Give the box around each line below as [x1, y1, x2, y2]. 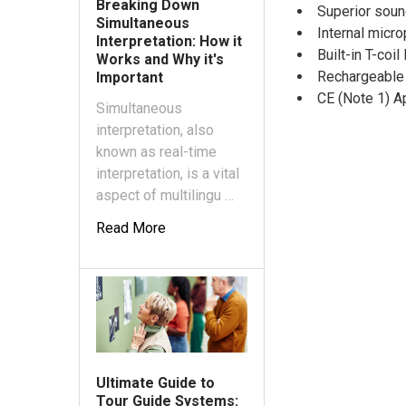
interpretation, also [96, 121, 214, 140]
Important [96, 69, 163, 87]
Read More [96, 219, 166, 237]
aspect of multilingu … [96, 187, 234, 205]
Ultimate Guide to [96, 373, 215, 391]
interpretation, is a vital [96, 165, 239, 183]
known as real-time [96, 143, 217, 161]
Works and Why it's [96, 51, 224, 69]
